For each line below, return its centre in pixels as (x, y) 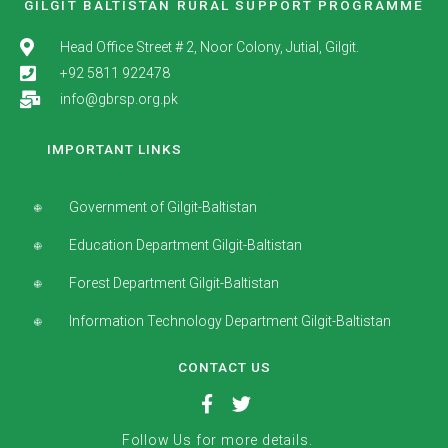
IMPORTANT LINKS (115, 149)
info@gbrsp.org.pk (118, 99)
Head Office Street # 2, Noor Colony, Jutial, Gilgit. (209, 47)
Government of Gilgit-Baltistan (163, 207)
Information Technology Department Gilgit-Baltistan (230, 321)
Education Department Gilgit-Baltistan (186, 245)
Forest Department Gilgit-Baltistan (174, 283)
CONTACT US (224, 367)
